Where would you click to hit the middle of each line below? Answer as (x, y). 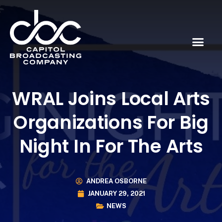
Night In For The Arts (111, 146)
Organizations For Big (111, 122)
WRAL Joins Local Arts (111, 98)
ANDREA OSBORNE (116, 181)
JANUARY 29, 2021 (116, 194)
